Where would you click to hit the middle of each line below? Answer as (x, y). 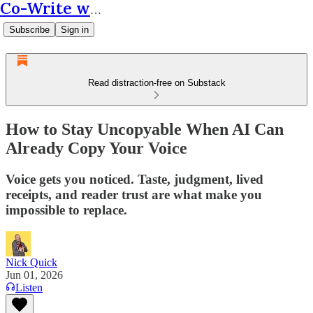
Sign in (75, 30)
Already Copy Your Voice (96, 148)
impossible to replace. (66, 210)
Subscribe (29, 30)
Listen (29, 287)
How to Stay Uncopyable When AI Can (145, 129)
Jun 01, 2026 (34, 275)
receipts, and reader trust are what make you (134, 194)
